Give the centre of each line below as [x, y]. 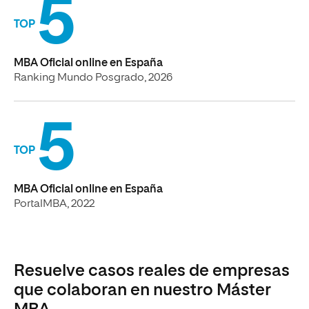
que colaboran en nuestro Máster [142, 290]
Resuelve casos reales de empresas [152, 271]
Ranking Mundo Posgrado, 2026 [93, 78]
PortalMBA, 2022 [54, 204]
